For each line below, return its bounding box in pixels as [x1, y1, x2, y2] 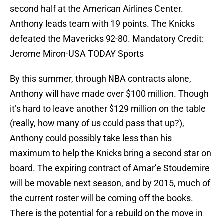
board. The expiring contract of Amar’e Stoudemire [10, 163, 210, 174]
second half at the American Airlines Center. [10, 3, 183, 14]
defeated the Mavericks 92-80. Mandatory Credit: [10, 33, 204, 44]
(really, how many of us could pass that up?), [10, 118, 184, 129]
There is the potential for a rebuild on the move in [10, 208, 203, 219]
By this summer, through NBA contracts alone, [10, 73, 191, 84]
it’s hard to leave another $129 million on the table [10, 103, 206, 114]
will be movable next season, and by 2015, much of [10, 178, 210, 189]
